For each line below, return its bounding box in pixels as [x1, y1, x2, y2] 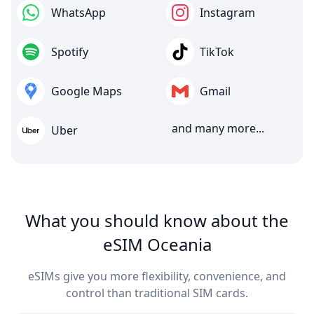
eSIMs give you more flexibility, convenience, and [28, 268, 286, 284]
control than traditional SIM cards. [66, 285, 248, 301]
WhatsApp [50, 4, 106, 20]
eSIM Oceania [102, 232, 212, 256]
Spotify [50, 43, 88, 60]
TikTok [200, 43, 235, 60]
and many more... [172, 120, 265, 136]
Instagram [200, 4, 256, 20]
